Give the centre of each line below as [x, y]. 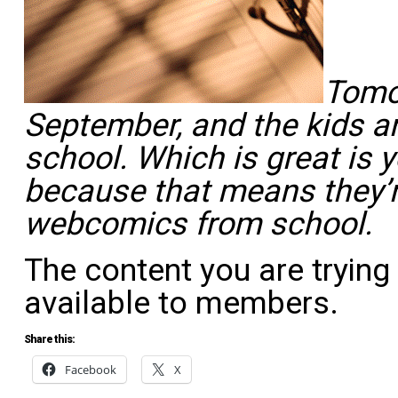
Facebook [91, 370]
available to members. [181, 303]
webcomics [109, 224]
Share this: [49, 339]
